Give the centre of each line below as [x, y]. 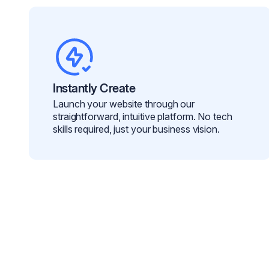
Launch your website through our [124, 104]
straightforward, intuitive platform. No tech [143, 117]
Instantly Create [94, 89]
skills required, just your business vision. [136, 129]
